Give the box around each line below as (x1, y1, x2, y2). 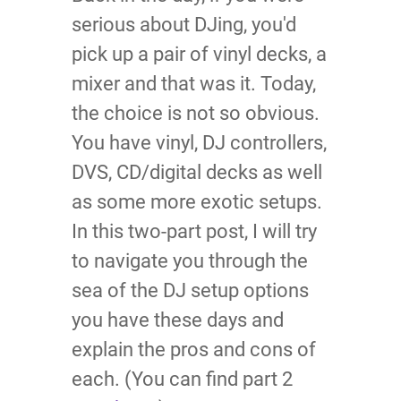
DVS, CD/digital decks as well (72, 161, 322, 184)
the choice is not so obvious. (72, 102, 320, 125)
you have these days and (72, 309, 284, 332)
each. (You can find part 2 (72, 368, 293, 391)
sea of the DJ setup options (72, 279, 309, 303)
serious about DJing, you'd (72, 13, 296, 37)
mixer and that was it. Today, (72, 73, 316, 96)
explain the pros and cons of (72, 338, 316, 362)
